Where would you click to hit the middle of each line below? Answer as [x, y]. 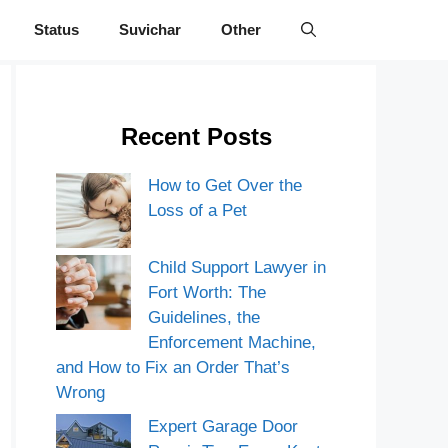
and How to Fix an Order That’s [173, 367]
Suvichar [150, 29]
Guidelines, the [204, 317]
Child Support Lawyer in [237, 267]
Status [56, 29]
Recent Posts [196, 136]
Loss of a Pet [197, 210]
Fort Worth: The [207, 292]
